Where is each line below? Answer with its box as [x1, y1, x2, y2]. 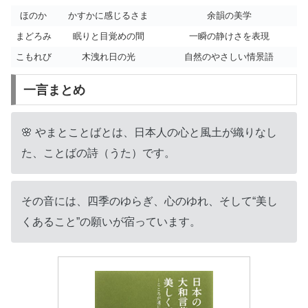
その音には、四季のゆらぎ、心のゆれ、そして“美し [21, 195, 278, 207]
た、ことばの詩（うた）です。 [21, 147, 175, 159]
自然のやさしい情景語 [184, 52, 274, 63]
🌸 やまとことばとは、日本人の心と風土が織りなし [21, 126, 277, 139]
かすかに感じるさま [68, 10, 148, 21]
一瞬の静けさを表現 [188, 31, 269, 42]
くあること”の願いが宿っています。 [21, 215, 201, 228]
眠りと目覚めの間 [72, 31, 144, 42]
